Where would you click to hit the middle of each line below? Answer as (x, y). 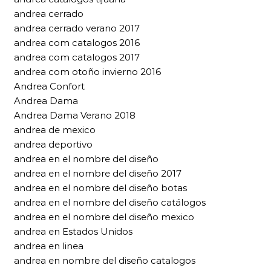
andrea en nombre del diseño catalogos (105, 261)
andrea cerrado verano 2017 (77, 28)
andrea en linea (49, 246)
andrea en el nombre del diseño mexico (104, 217)
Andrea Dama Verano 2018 (75, 116)
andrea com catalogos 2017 (77, 57)
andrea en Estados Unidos (73, 232)
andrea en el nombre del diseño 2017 (98, 174)
